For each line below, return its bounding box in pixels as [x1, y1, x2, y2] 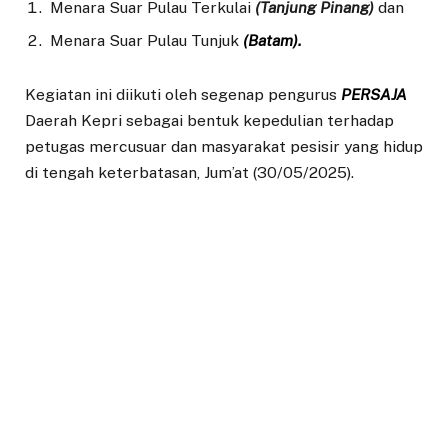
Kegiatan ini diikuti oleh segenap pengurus [25, 84, 341, 104]
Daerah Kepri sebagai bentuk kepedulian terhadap [25, 110, 394, 130]
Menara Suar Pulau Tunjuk [50, 30, 243, 50]
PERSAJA [341, 84, 407, 104]
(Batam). [243, 30, 301, 50]
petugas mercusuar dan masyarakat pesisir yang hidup [25, 136, 423, 156]
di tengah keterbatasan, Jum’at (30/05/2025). [25, 162, 354, 182]
